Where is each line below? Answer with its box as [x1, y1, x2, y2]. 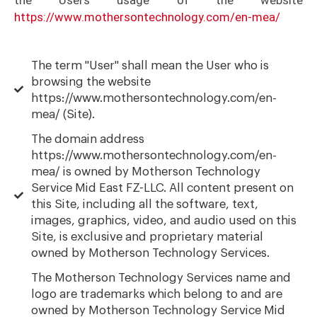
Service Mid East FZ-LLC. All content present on [31, 181, 294, 194]
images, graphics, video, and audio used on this [31, 214, 297, 226]
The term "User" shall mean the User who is [31, 59, 270, 71]
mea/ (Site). [31, 108, 96, 120]
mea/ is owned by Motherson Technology [31, 165, 261, 178]
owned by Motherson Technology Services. [31, 246, 270, 259]
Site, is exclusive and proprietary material [31, 230, 264, 243]
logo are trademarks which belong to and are [31, 287, 283, 300]
